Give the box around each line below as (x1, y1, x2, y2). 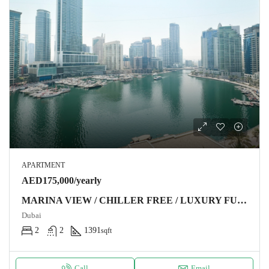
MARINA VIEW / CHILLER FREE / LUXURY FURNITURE (237, 195, 247, 205)
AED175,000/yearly (22, 175, 101, 186)
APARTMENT (22, 161, 65, 169)
